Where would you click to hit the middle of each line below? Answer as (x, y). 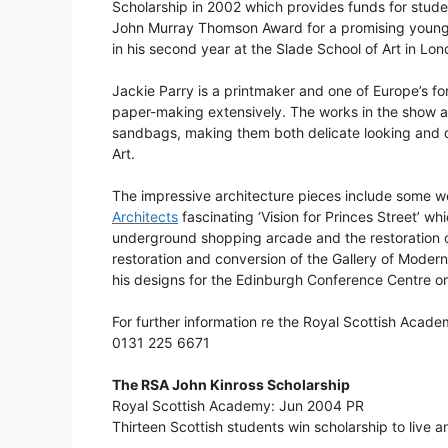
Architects (145, 217)
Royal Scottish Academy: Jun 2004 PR (238, 406)
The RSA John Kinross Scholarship (231, 385)
